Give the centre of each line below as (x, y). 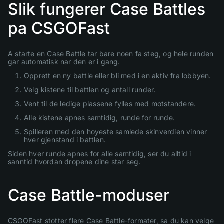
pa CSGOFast (59, 28)
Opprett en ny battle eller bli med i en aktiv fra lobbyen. (118, 75)
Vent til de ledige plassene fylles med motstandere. (110, 103)
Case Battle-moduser (89, 195)
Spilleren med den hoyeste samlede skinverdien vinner (116, 131)
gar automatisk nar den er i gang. (64, 61)
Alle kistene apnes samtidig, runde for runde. (99, 117)
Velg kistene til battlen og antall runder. (90, 89)
